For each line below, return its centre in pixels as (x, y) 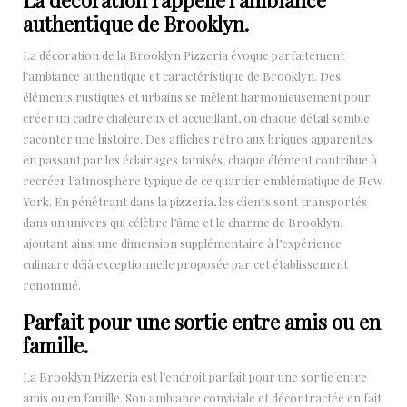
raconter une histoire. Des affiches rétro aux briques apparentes (198, 138)
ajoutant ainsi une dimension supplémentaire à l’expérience (182, 243)
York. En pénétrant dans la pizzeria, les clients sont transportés (195, 201)
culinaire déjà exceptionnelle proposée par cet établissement (185, 263)
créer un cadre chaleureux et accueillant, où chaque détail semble (196, 117)
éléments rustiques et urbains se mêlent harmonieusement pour (197, 96)
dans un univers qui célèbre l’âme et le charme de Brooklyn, (183, 222)
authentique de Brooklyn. (136, 23)
